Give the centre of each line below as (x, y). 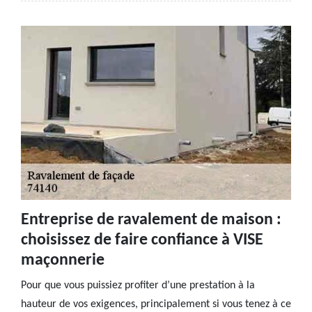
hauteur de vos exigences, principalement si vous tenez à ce (156, 304)
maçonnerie (63, 260)
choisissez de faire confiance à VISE (142, 240)
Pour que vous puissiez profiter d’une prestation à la (138, 286)
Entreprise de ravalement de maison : (151, 220)
